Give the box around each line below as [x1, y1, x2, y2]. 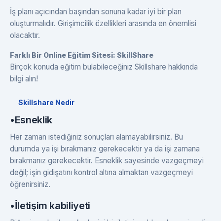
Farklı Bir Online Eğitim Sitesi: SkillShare [10, 50, 153, 59]
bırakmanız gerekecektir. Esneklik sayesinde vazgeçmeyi [10, 155, 204, 165]
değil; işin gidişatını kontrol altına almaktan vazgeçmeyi [10, 167, 193, 177]
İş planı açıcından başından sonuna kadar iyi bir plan [10, 6, 182, 16]
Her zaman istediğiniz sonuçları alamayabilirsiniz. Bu [10, 132, 183, 142]
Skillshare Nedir [18, 98, 74, 107]
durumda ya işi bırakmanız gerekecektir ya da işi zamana [10, 144, 200, 153]
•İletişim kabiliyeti [10, 199, 90, 212]
